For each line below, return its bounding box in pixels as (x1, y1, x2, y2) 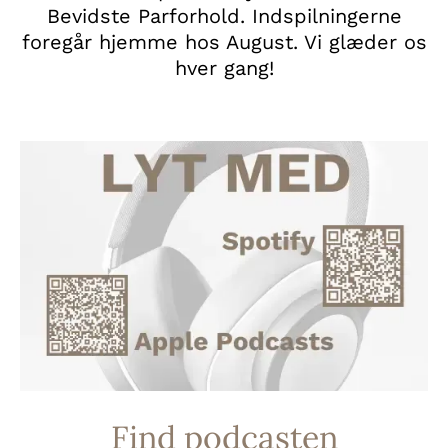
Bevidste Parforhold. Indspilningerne (46, 3, 402, 28)
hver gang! (174, 55, 274, 80)
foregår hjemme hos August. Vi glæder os (21, 29, 427, 54)
